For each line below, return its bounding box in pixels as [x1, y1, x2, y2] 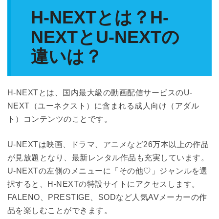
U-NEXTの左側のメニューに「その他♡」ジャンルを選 [7, 166, 208, 175]
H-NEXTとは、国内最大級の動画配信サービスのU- [7, 88, 193, 97]
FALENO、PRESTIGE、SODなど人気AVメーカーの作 [7, 193, 207, 201]
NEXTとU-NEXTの [31, 26, 179, 47]
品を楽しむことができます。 [7, 206, 112, 215]
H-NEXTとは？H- [31, 7, 169, 27]
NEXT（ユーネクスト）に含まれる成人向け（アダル [7, 101, 199, 110]
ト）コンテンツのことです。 [7, 114, 112, 123]
